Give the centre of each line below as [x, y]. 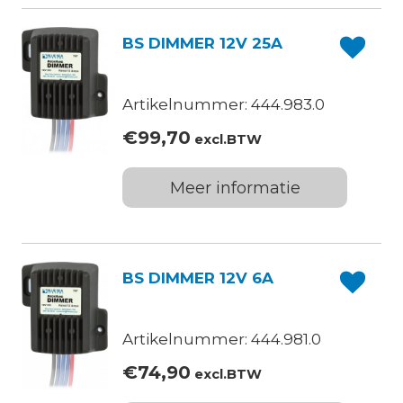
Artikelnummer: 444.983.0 [224, 104]
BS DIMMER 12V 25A [203, 43]
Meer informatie [235, 188]
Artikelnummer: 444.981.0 [222, 339]
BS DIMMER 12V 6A [198, 278]
